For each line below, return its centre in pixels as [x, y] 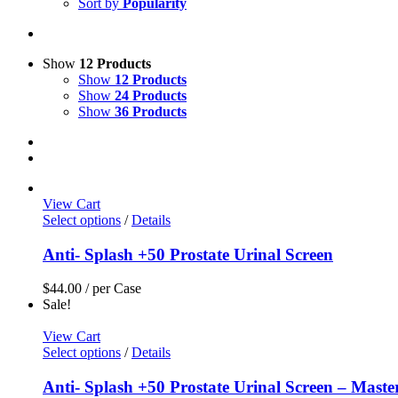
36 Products [151, 111]
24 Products [151, 96]
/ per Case [111, 289]
